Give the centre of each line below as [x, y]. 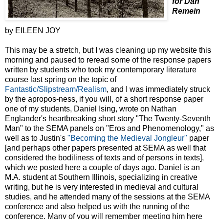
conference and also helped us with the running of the [97, 206]
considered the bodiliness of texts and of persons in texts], [104, 157]
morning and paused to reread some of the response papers [108, 60]
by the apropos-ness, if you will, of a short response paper [104, 99]
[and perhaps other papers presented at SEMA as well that [105, 148]
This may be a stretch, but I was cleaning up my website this [108, 50]
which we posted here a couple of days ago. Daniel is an [102, 167]
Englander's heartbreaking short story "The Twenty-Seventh [108, 118]
